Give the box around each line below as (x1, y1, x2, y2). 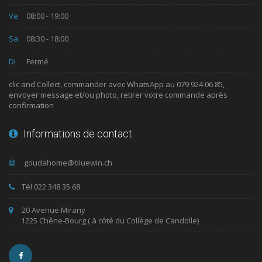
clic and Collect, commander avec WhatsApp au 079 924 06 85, (9, 79, 225, 89)
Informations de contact (23, 127, 132, 140)
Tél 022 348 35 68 (22, 181, 80, 192)
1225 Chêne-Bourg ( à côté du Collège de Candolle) (21, 215, 199, 226)
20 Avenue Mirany (22, 205, 85, 215)
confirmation (9, 100, 54, 111)
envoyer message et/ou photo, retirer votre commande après (9, 89, 227, 100)
